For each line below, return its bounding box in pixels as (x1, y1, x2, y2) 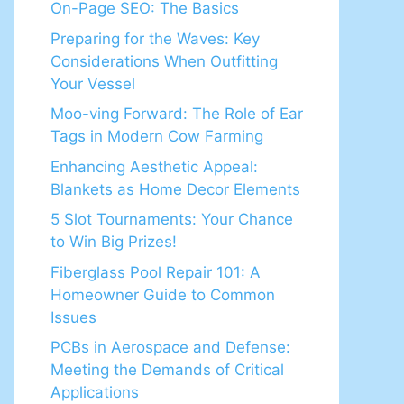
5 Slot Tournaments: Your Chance (50, 210, 293, 228)
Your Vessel (50, 74, 135, 93)
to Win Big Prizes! (50, 233, 177, 251)
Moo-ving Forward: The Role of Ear (50, 105, 303, 123)
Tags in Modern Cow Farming (50, 127, 263, 145)
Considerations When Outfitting (50, 51, 278, 70)
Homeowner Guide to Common (50, 285, 275, 304)
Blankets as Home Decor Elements (50, 179, 300, 198)
